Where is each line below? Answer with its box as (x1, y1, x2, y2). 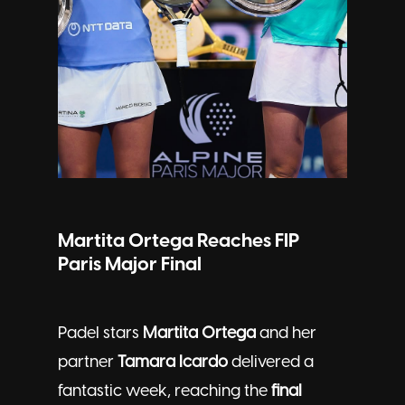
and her (256, 325, 316, 343)
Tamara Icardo (118, 353, 228, 372)
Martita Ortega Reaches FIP (58, 231, 299, 251)
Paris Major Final (58, 254, 202, 275)
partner (58, 353, 118, 372)
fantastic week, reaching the (58, 382, 271, 400)
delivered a (228, 353, 314, 372)
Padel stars (58, 325, 143, 343)
